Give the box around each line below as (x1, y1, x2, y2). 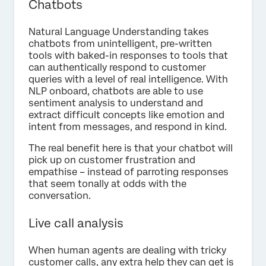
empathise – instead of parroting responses (28, 166, 229, 178)
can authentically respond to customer (28, 62, 206, 74)
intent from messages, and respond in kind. (28, 121, 227, 133)
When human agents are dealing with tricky (28, 245, 226, 256)
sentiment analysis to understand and (28, 97, 203, 109)
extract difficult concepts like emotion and (28, 109, 224, 121)
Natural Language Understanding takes (28, 26, 209, 38)
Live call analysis (28, 216, 123, 231)
